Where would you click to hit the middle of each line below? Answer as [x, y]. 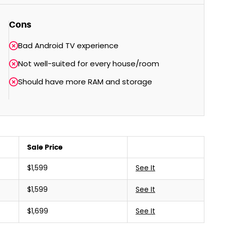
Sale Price [45, 147]
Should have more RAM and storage [85, 83]
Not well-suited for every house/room [88, 65]
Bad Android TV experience [68, 46]
